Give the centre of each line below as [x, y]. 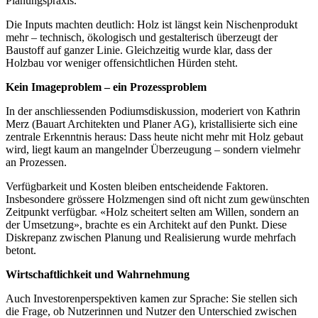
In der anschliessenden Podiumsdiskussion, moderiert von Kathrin [153, 111]
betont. [21, 250]
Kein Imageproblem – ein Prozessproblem [106, 87]
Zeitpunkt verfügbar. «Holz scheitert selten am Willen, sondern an [152, 212]
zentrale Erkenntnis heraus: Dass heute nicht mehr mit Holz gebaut [154, 136]
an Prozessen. [36, 162]
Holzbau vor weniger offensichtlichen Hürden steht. [122, 62]
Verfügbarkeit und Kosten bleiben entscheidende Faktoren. [137, 186]
